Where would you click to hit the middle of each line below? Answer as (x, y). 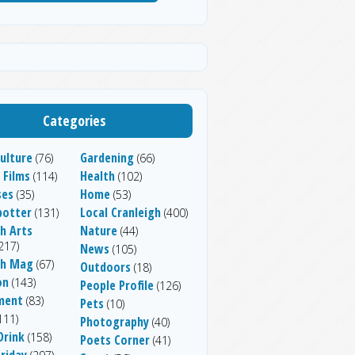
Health (97, 176)
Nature (99, 230)
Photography (115, 321)
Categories (74, 120)
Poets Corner (115, 340)
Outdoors (105, 267)
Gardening (107, 157)
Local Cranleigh (120, 212)
